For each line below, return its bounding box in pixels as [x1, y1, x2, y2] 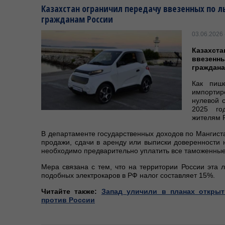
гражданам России [41, 13, 113, 25]
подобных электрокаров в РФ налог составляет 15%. [41, 171, 215, 179]
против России [41, 196, 95, 204]
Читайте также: [41, 187, 101, 195]
